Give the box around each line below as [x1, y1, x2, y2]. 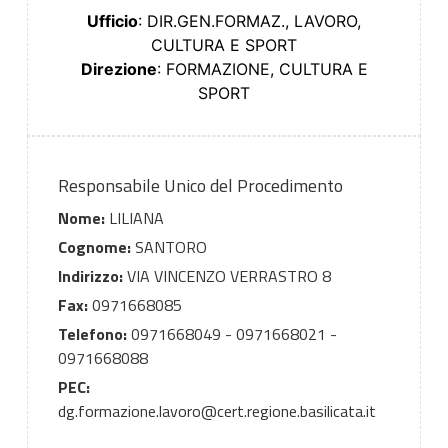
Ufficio [87, 11, 138, 32]
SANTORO [130, 235, 207, 260]
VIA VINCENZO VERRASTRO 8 [122, 264, 331, 289]
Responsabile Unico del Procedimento [57, 172, 343, 200]
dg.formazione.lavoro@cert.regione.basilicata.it [57, 399, 376, 424]
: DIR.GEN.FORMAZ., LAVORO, [138, 11, 361, 32]
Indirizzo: [57, 264, 123, 289]
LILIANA [104, 206, 164, 231]
